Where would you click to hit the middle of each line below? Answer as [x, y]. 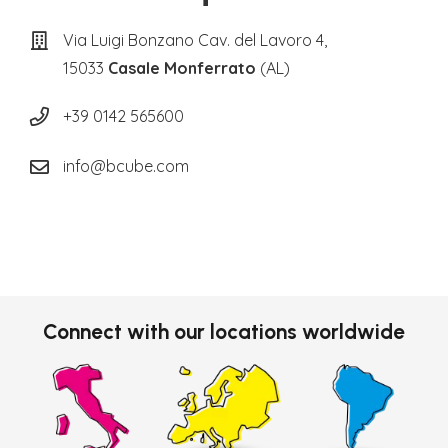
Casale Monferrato [181, 68]
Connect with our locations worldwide [224, 331]
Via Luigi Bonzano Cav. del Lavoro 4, [194, 40]
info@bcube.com [125, 166]
